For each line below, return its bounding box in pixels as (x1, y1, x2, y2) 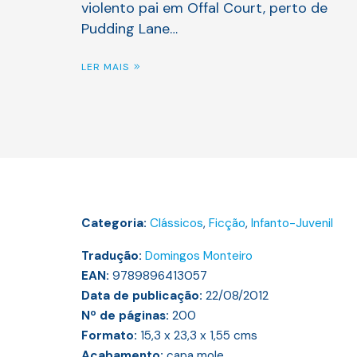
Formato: (81, 328, 140, 344)
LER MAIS (81, 61, 129, 74)
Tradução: (81, 248, 145, 265)
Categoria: (81, 215, 150, 232)
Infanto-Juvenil (251, 215, 333, 232)
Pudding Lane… (81, 19, 178, 38)
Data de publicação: (81, 288, 206, 304)
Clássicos (150, 215, 203, 232)
